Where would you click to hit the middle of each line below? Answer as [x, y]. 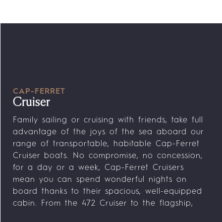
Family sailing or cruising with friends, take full [108, 120]
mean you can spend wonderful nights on [100, 180]
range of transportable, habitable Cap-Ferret [106, 144]
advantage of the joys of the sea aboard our [108, 132]
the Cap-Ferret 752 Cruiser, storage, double [102, 216]
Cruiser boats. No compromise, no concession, [108, 156]
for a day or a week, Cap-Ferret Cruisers [98, 168]
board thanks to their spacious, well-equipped [107, 192]
